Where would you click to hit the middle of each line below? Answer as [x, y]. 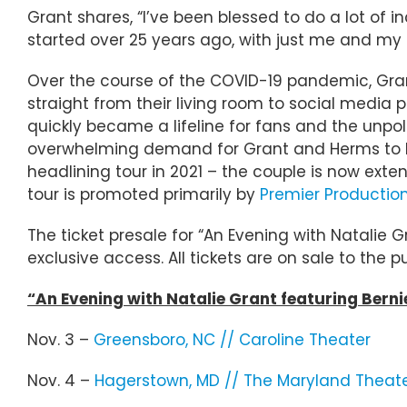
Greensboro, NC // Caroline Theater [232, 339]
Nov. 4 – [61, 380]
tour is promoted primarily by [144, 194]
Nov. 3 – [60, 339]
